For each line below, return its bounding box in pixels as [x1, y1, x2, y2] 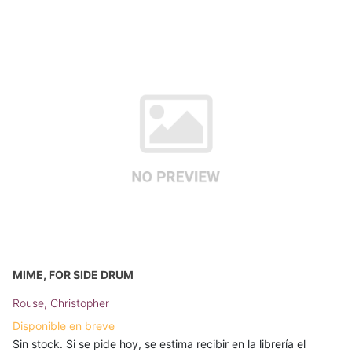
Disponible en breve [13, 318, 115, 332]
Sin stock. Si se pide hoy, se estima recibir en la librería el [13, 336, 306, 350]
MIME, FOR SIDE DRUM [13, 267, 134, 281]
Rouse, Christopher [13, 295, 109, 310]
